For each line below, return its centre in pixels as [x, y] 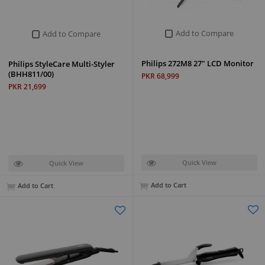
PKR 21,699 [27, 86]
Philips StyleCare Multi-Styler [62, 64]
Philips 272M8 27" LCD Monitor [198, 63]
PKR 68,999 [160, 76]
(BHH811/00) [31, 74]
